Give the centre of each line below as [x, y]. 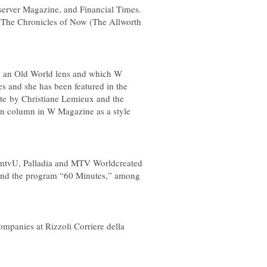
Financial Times [109, 9]
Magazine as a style [93, 111]
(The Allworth [114, 21]
